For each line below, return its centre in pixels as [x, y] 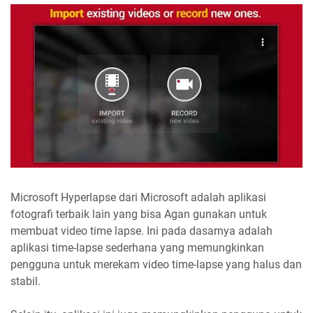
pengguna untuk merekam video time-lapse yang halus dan [156, 265]
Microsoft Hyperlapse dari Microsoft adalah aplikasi [138, 198]
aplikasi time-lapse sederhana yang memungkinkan [137, 248]
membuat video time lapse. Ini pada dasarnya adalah [141, 231]
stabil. [26, 282]
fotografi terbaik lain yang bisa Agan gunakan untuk [139, 214]
